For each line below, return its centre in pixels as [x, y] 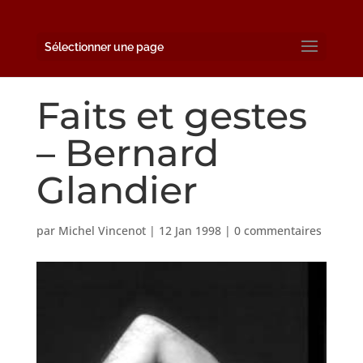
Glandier [117, 190]
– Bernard [127, 152]
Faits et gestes [171, 115]
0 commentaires [278, 230]
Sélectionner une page [104, 47]
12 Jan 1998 [190, 230]
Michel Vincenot [102, 230]
